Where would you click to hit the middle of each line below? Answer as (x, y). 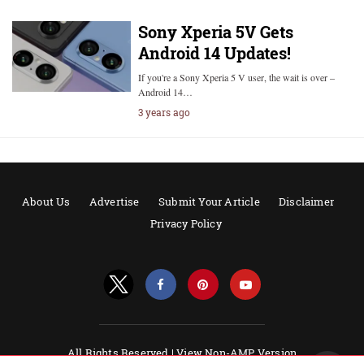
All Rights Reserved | (122, 353)
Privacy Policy (186, 223)
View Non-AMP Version (237, 353)
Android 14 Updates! (214, 53)
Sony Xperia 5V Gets (215, 32)
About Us (46, 201)
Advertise (114, 201)
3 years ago (164, 112)
